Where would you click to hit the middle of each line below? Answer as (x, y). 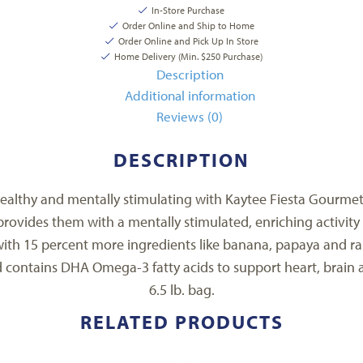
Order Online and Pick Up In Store (188, 41)
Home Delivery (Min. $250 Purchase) (188, 56)
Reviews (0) (190, 116)
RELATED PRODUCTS (181, 322)
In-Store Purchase (188, 10)
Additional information (190, 95)
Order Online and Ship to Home (188, 26)
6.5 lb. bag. (181, 290)
